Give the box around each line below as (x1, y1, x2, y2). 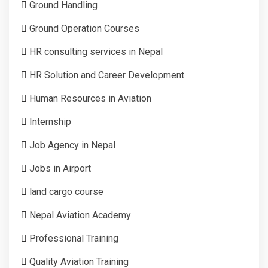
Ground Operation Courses (29, 22, 139, 34)
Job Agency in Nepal (29, 139, 115, 151)
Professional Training (29, 232, 118, 244)
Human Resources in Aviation (29, 92, 151, 104)
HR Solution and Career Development (29, 69, 184, 81)
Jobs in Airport (29, 162, 91, 174)
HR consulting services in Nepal (29, 45, 163, 57)
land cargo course (29, 185, 103, 197)
